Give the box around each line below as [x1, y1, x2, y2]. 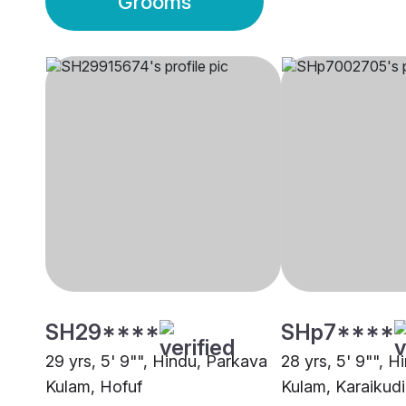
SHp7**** [281, 319, 394, 346]
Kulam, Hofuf [45, 377, 142, 397]
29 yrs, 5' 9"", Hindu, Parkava [45, 352, 267, 372]
